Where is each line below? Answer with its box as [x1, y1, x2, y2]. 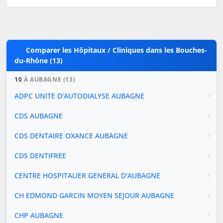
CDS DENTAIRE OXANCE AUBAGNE [14, 130, 128, 140]
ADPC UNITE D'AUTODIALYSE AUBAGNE [14, 91, 144, 101]
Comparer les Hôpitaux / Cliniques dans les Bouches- [26, 45, 207, 55]
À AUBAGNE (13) [22, 75, 76, 84]
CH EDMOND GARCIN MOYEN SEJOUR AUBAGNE [14, 190, 174, 200]
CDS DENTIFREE [14, 150, 66, 160]
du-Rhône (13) [14, 55, 63, 65]
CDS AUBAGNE [14, 111, 63, 120]
